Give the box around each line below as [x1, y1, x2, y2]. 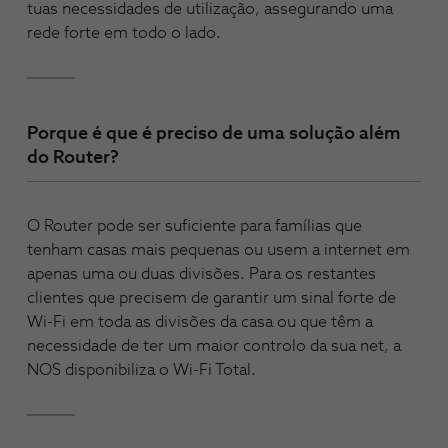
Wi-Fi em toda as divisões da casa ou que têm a [27, 314, 373, 331]
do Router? [27, 149, 119, 168]
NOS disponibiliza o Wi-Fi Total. [27, 362, 256, 379]
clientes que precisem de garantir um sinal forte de [27, 290, 396, 307]
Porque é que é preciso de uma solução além [27, 125, 401, 144]
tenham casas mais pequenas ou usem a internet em [27, 242, 410, 259]
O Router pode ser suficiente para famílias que [27, 218, 362, 235]
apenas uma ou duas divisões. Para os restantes [27, 266, 376, 283]
